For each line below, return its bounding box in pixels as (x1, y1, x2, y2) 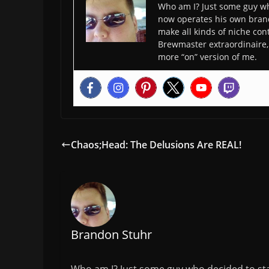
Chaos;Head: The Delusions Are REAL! (71, 138, 241, 152)
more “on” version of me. (158, 51, 257, 63)
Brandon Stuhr (70, 226, 152, 243)
